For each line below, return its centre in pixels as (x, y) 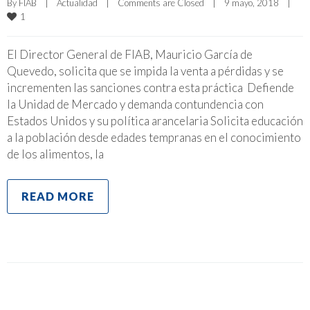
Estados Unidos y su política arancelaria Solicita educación (155, 120)
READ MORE (58, 196)
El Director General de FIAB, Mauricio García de (130, 54)
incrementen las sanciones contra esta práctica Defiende (151, 87)
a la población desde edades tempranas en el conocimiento (154, 137)
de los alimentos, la (55, 154)
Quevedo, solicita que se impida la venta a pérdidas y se (145, 71)
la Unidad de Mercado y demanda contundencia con (135, 104)
